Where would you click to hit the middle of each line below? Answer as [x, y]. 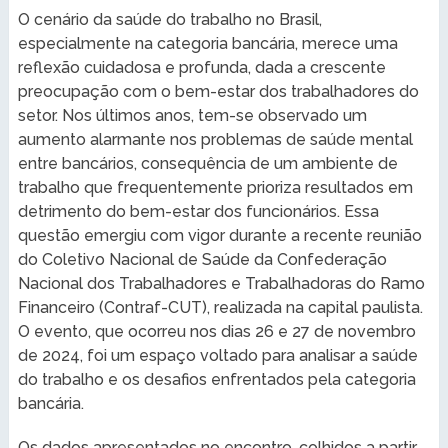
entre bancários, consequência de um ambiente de [207, 163]
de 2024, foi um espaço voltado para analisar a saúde [217, 355]
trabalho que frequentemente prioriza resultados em [215, 187]
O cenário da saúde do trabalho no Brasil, [169, 19]
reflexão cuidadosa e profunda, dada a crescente [201, 67]
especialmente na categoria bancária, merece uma [207, 43]
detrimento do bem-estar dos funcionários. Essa [198, 211]
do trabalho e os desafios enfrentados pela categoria [216, 379]
